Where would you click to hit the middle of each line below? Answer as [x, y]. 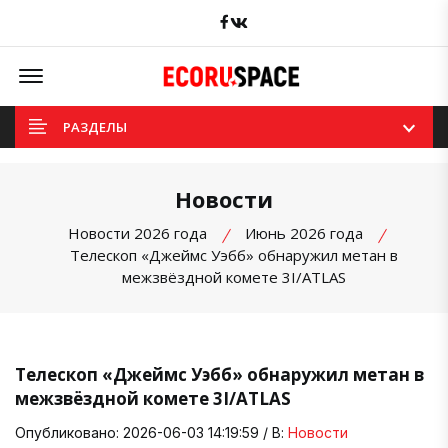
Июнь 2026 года [303, 232]
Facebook [259, 18]
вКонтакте [284, 18]
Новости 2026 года [137, 232]
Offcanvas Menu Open [118, 66]
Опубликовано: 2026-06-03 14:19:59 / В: [151, 432]
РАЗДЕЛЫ [95, 126]
